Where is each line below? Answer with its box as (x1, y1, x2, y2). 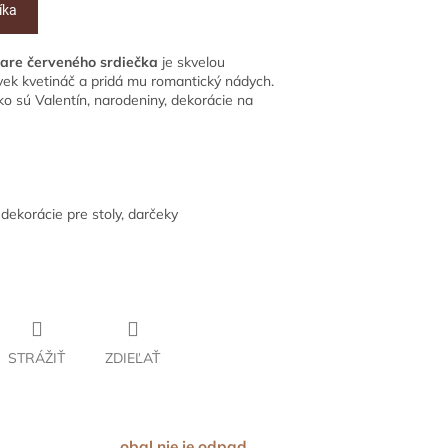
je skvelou (158, 53, 225, 72)
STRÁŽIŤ (8, 349, 65, 368)
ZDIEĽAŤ (105, 349, 160, 368)
